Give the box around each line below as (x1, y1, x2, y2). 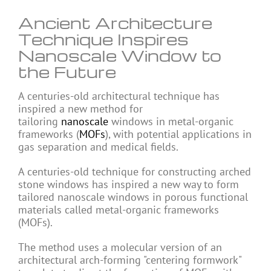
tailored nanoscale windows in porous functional (18, 190, 248, 204)
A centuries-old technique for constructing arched (18, 165, 251, 179)
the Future (18, 61, 116, 82)
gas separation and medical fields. (18, 140, 178, 154)
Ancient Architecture (18, 12, 212, 33)
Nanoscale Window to (18, 45, 221, 65)
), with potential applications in (105, 127, 252, 142)
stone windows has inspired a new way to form (18, 177, 239, 192)
